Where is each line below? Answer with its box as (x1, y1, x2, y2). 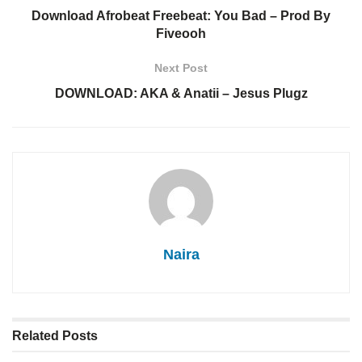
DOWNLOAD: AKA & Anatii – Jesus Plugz (54, 86, 308, 101)
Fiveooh (156, 27, 206, 41)
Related (12, 329, 59, 343)
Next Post (154, 61, 208, 75)
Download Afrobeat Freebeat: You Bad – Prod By (32, 9, 330, 23)
